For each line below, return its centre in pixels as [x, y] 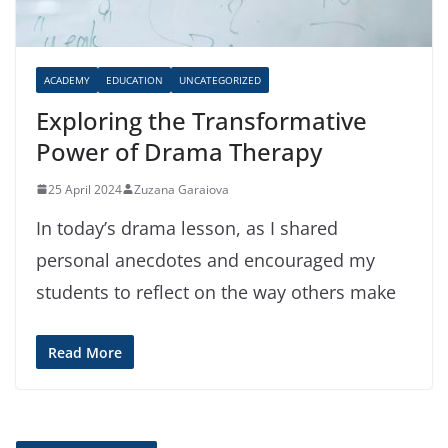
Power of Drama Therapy [179, 151]
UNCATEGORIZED [220, 79]
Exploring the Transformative [201, 120]
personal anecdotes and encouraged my [205, 259]
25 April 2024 [85, 189]
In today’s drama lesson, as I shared [187, 227]
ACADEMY [67, 79]
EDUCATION [134, 79]
